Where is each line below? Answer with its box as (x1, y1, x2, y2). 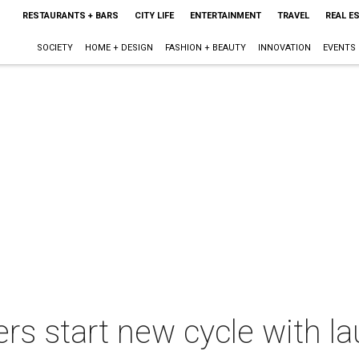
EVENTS (322, 42, 356, 53)
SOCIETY (36, 42, 73, 53)
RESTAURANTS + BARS (22, 10, 119, 21)
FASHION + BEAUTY (164, 42, 246, 53)
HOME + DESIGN (84, 42, 153, 53)
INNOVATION (257, 42, 311, 53)
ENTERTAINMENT (189, 10, 261, 21)
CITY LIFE (134, 10, 174, 21)
